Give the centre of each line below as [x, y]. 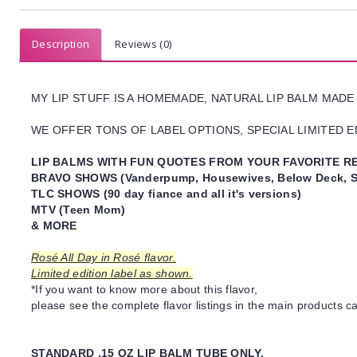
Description [61, 44]
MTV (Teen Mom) [78, 210]
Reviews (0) [143, 44]
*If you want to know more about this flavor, [145, 289]
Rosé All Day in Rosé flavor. [104, 257]
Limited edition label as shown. [112, 273]
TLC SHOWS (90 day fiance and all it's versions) [167, 194]
